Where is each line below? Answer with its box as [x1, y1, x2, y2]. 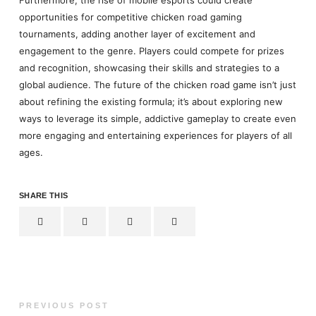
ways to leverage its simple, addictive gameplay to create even [18, 112, 296, 124]
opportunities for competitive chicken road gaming [18, 11, 242, 23]
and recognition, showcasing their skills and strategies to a [18, 61, 279, 73]
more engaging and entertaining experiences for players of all [18, 129, 292, 141]
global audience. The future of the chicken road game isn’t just [18, 78, 296, 90]
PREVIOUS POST [18, 301, 109, 310]
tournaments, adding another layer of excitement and [18, 28, 255, 39]
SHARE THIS [18, 190, 68, 200]
